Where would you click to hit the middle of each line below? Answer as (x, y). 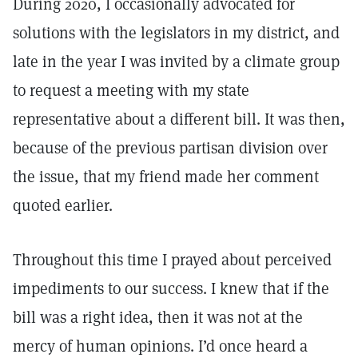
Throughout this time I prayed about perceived (172, 260)
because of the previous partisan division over (170, 148)
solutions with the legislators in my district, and (176, 33)
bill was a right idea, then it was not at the (158, 317)
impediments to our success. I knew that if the (171, 288)
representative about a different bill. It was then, (179, 119)
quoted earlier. (63, 205)
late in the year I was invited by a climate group (176, 62)
